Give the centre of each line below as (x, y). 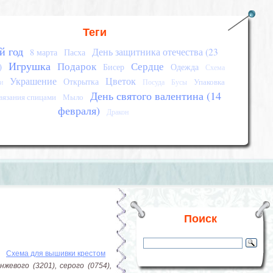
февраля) (79, 110)
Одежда (184, 67)
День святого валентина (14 (155, 96)
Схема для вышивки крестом (56, 253)
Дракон (117, 112)
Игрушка (29, 66)
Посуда (153, 82)
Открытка (81, 81)
